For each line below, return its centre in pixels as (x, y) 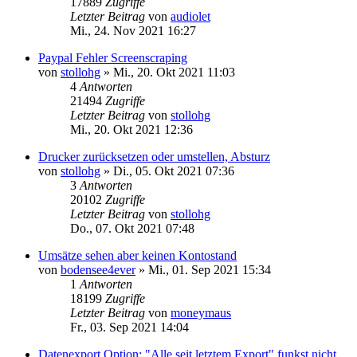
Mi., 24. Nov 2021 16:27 (133, 30)
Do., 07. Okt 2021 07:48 (132, 228)
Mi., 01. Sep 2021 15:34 (210, 269)
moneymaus (201, 312)
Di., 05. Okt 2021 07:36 (174, 171)
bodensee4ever (98, 269)
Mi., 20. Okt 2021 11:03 (174, 72)
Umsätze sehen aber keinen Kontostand (137, 255)
